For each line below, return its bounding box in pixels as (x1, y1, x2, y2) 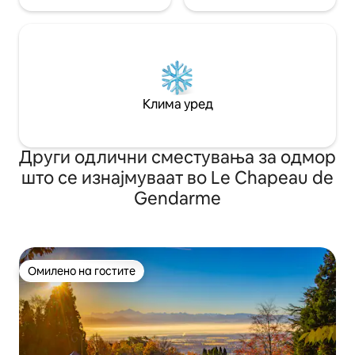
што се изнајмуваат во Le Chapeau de (21, 166, 334, 189)
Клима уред (142, 96, 213, 113)
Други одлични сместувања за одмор (19, 146, 336, 169)
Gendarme (134, 187, 221, 210)
